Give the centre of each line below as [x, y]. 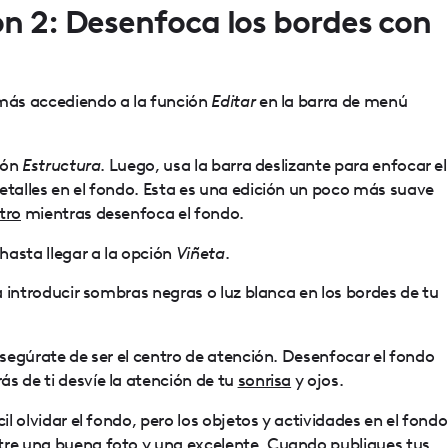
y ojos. [317, 380]
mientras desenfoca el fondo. [132, 212]
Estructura [61, 164]
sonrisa [264, 380]
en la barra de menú [331, 101]
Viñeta [200, 252]
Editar [233, 101]
